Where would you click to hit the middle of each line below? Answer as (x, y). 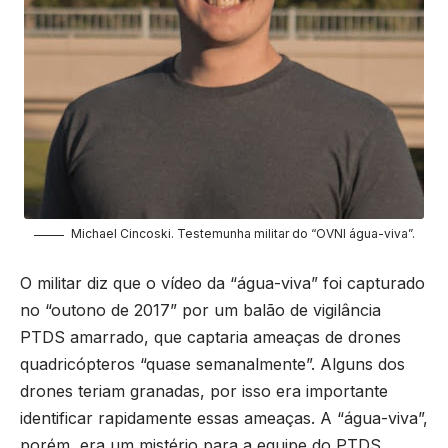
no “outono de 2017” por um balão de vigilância (200, 309)
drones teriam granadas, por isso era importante (204, 390)
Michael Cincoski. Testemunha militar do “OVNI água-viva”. (242, 234)
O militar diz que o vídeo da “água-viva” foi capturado (222, 282)
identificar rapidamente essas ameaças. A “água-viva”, (224, 417)
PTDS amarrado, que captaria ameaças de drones (210, 336)
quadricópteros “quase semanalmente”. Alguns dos (212, 363)
